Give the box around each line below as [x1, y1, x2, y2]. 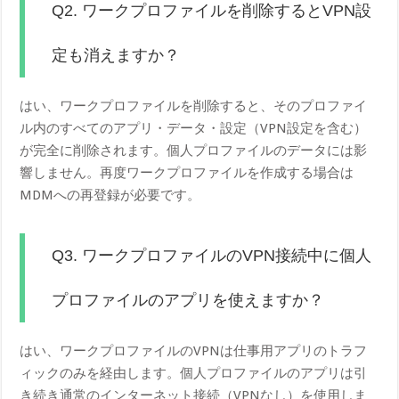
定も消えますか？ [52, 45, 181, 64]
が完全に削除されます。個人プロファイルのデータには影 [20, 142, 368, 159]
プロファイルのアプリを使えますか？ [52, 290, 325, 309]
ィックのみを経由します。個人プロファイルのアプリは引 [20, 364, 368, 381]
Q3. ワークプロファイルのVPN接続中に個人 [52, 246, 372, 265]
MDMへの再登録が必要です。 [20, 186, 201, 203]
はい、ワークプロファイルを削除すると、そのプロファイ [20, 97, 368, 114]
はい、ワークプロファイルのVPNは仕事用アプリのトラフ [20, 342, 368, 359]
